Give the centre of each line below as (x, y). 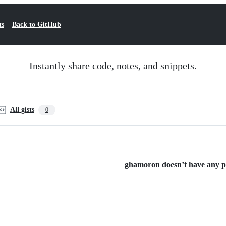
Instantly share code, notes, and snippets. (113, 66)
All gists (22, 110)
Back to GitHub (37, 24)
